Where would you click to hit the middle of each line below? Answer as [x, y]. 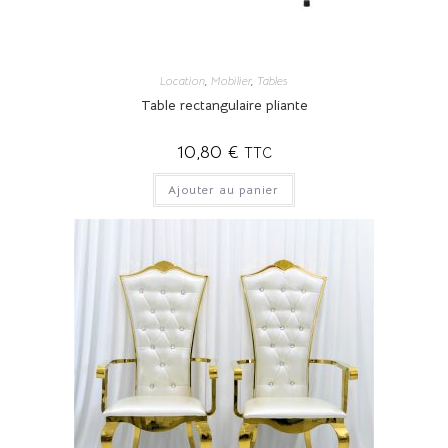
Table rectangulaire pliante [224, 104]
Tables [272, 80]
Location [182, 80]
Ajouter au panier [224, 189]
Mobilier [231, 80]
